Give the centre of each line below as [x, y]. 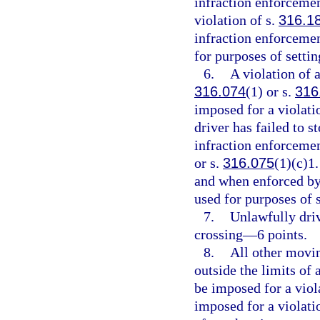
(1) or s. [270, 91]
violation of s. [236, 20]
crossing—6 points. [251, 234]
